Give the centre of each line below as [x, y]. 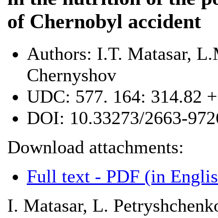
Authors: [59, 53]
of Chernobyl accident [104, 21]
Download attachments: [96, 147]
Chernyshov [72, 75]
